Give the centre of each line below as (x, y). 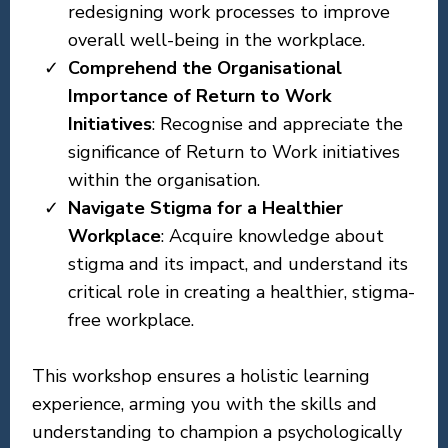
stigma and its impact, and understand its (238, 264)
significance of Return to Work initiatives (234, 152)
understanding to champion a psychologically (217, 432)
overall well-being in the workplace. (216, 40)
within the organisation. (164, 180)
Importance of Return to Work (199, 96)
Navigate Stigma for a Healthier (205, 208)
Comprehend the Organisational (205, 68)
